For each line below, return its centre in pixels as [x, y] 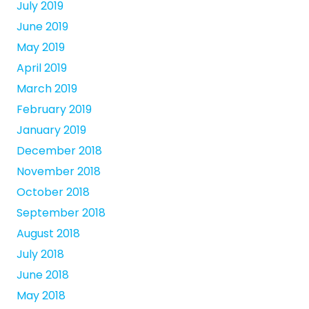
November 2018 [59, 172]
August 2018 [48, 234]
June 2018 [43, 275]
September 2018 [61, 213]
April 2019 [42, 68]
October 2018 [53, 192]
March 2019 [47, 89]
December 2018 [59, 151]
